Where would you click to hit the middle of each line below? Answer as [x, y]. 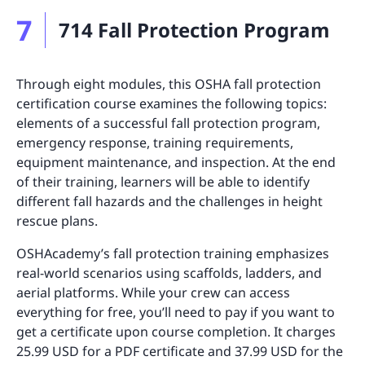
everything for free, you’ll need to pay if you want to [176, 312]
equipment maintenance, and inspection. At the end [176, 162]
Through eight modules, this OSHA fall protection [169, 84]
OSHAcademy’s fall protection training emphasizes [173, 253]
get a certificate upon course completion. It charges [176, 331]
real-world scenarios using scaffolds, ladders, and [169, 273]
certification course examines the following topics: [172, 103]
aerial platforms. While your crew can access [153, 292]
